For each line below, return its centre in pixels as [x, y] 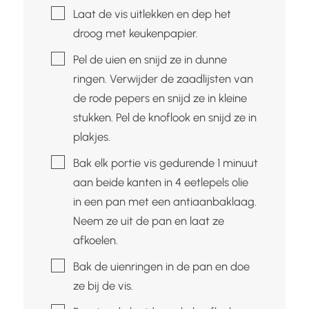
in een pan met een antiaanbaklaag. [165, 201]
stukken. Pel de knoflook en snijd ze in [165, 117]
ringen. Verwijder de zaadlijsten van [163, 78]
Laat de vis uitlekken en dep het [152, 13]
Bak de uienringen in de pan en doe [161, 266]
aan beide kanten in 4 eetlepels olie [160, 182]
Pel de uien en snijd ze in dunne [150, 59]
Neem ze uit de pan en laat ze [148, 220]
